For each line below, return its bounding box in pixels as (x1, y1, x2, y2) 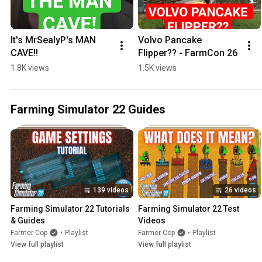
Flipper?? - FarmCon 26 (138, 47, 237, 59)
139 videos (93, 186, 129, 195)
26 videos (225, 186, 256, 195)
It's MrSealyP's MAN (11, 35, 96, 46)
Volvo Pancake (138, 35, 202, 46)
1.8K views (11, 63, 49, 73)
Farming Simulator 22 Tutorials (11, 204, 130, 214)
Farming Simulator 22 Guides (11, 102, 166, 117)
